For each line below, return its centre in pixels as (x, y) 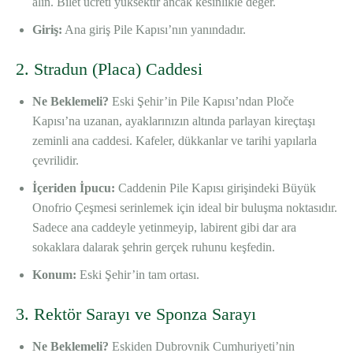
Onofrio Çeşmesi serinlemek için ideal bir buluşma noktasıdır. (185, 208)
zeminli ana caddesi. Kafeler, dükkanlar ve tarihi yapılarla (175, 141)
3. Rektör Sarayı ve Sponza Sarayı (136, 314)
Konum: (54, 275)
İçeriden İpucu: (74, 188)
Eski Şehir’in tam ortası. (138, 275)
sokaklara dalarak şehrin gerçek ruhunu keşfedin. (154, 247)
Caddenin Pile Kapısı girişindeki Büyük (216, 188)
